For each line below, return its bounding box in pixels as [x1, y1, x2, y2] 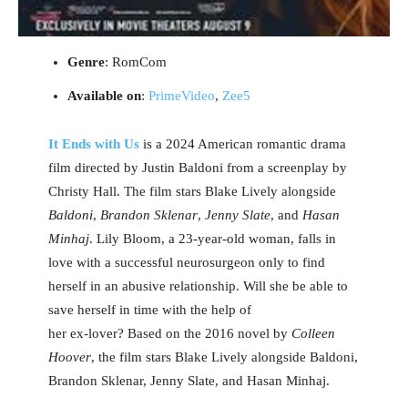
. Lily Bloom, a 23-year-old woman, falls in [88, 231, 336, 247]
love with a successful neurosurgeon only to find [47, 255, 325, 270]
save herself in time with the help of [47, 302, 251, 318]
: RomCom [104, 55, 167, 70]
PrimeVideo [144, 88, 215, 104]
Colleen [291, 326, 335, 342]
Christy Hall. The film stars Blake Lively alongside [47, 184, 336, 199]
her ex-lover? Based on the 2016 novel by [47, 326, 291, 342]
